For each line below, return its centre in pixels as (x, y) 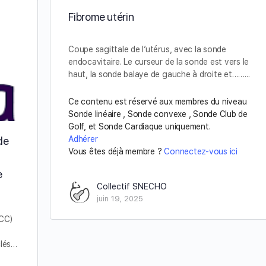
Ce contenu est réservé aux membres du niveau (158, 102)
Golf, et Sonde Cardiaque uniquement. (140, 126)
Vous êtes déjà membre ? (116, 151)
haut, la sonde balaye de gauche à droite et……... (159, 74)
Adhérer (83, 139)
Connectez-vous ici (201, 151)
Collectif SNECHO (132, 186)
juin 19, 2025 (120, 199)
